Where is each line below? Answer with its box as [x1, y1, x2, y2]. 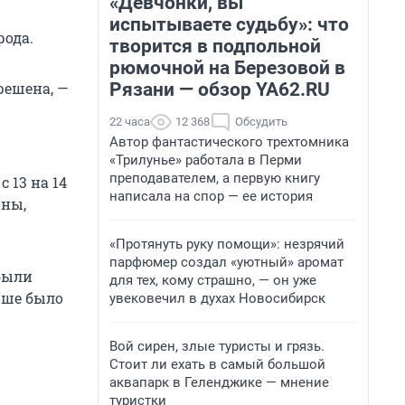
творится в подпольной [109, 35, 321, 57]
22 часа [109, 115, 150, 128]
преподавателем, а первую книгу [109, 170, 320, 186]
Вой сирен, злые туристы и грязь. [109, 338, 325, 354]
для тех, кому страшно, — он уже [109, 272, 316, 288]
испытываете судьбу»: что [109, 14, 349, 35]
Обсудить [235, 115, 287, 128]
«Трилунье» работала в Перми [109, 152, 302, 168]
